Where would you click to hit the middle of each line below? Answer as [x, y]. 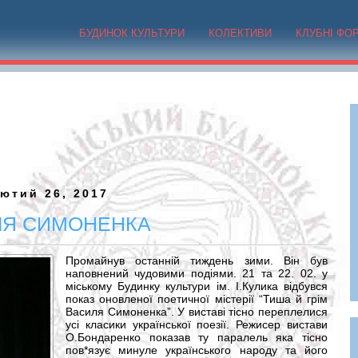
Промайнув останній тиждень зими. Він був [197, 261]
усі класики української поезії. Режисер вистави [197, 324]
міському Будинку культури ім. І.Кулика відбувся [197, 286]
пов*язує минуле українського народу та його [197, 350]
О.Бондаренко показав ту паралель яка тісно [197, 337]
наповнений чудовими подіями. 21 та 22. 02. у [197, 273]
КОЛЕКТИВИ [240, 33]
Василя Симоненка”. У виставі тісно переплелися [197, 312]
